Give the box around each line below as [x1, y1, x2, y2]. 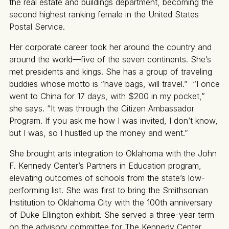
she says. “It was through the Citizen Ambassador [9, 103, 194, 114]
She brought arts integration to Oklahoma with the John [9, 148, 217, 159]
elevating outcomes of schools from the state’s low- [9, 173, 205, 184]
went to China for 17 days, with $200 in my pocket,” [9, 91, 205, 102]
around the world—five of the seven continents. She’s [9, 54, 211, 65]
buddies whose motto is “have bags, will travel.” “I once [9, 79, 220, 89]
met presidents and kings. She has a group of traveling [9, 66, 212, 77]
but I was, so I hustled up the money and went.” [9, 128, 191, 139]
